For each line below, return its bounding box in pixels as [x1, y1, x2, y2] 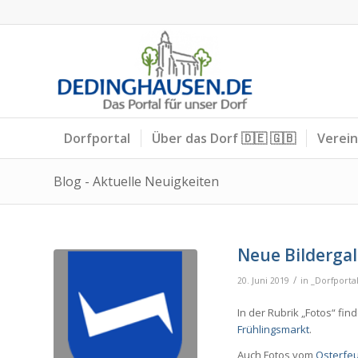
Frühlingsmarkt [237, 322, 309, 337]
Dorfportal [64, 129, 130, 147]
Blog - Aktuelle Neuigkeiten [54, 173, 219, 190]
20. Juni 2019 [237, 275, 289, 286]
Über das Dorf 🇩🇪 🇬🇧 [152, 129, 296, 147]
